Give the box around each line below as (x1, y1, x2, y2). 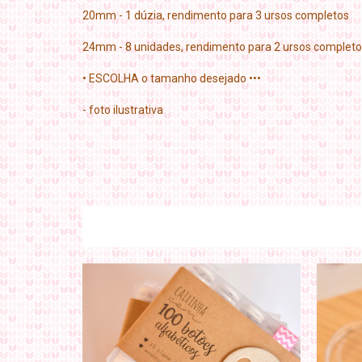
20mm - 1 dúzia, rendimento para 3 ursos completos (82, 9, 349, 23)
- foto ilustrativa (82, 103, 163, 117)
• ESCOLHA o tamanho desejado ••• (82, 72, 261, 86)
